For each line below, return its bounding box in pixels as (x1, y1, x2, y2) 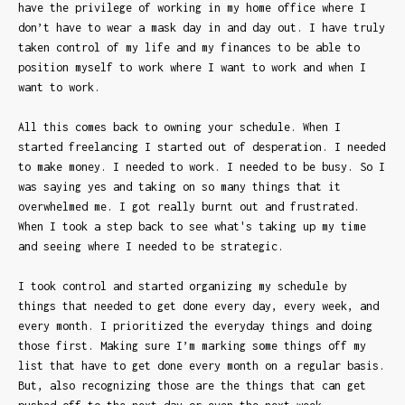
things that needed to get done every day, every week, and (18, 298, 379, 313)
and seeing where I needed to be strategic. (18, 239, 290, 253)
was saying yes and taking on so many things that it (18, 179, 341, 193)
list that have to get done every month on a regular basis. (18, 358, 385, 372)
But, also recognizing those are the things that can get (18, 378, 366, 392)
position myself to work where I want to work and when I (18, 60, 366, 74)
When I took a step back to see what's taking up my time (18, 219, 366, 233)
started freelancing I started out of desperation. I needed (18, 139, 385, 154)
